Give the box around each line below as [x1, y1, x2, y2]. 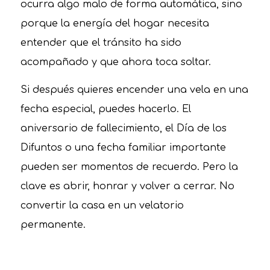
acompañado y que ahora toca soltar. [20, 57, 211, 68]
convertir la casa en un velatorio [20, 199, 184, 211]
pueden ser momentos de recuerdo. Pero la [20, 161, 238, 172]
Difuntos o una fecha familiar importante [20, 142, 226, 153]
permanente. [20, 219, 86, 230]
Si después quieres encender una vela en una [20, 84, 248, 95]
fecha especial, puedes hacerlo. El [20, 103, 191, 115]
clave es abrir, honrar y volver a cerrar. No [20, 180, 234, 192]
